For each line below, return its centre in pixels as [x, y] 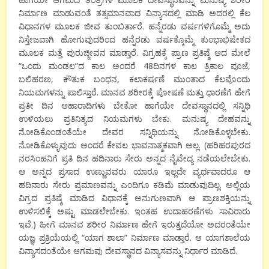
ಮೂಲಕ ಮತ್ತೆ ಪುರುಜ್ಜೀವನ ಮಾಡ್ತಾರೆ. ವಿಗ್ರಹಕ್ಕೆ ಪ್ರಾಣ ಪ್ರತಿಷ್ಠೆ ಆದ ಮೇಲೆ [134, 52]
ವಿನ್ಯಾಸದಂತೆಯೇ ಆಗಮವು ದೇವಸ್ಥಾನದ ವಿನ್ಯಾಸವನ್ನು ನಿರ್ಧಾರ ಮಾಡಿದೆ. [128, 250]
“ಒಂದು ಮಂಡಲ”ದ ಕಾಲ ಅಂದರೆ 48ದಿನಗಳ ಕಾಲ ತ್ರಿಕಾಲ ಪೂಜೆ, [134, 65]
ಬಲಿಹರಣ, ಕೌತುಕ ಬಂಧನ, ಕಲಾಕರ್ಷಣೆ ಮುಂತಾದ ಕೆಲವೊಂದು [134, 79]
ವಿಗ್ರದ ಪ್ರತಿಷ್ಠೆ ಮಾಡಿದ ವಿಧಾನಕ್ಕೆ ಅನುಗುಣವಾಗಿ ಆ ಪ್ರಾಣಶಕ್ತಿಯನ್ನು [134, 198]
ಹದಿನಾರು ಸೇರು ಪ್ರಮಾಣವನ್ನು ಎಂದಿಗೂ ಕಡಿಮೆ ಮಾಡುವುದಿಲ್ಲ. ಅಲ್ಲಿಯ [134, 184]
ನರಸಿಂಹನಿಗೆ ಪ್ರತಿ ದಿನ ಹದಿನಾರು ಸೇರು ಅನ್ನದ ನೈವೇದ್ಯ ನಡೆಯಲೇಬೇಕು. [134, 158]
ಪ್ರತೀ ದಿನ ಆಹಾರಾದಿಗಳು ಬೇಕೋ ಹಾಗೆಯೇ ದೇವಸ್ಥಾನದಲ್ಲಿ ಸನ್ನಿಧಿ [134, 105]
